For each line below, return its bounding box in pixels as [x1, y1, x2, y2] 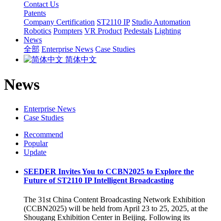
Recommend [24, 130, 63, 139]
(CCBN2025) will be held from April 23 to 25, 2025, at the [24, 204, 208, 213]
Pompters [53, 27, 82, 35]
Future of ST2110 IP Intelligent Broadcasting [24, 176, 174, 185]
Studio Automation [132, 18, 190, 26]
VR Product [84, 27, 122, 35]
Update [24, 147, 46, 156]
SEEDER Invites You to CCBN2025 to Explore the [24, 167, 194, 176]
